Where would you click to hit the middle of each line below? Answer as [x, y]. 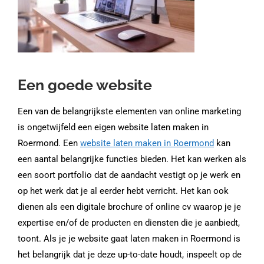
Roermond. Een [49, 143]
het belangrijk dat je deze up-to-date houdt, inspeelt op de [130, 255]
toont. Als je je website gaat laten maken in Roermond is [129, 239]
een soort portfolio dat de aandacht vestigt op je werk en [129, 175]
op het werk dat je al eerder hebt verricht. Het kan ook [123, 191]
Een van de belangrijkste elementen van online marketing [129, 111]
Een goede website [85, 85]
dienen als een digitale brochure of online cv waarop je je [129, 207]
